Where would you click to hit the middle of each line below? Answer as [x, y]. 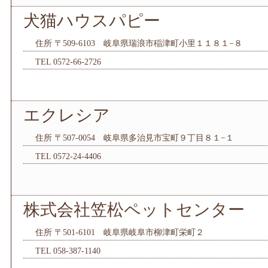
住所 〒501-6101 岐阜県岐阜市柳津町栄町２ [120, 232]
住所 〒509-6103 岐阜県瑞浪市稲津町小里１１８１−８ [139, 43]
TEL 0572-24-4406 [68, 156]
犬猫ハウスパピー [92, 21]
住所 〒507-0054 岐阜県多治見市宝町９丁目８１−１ [135, 138]
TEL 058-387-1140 [68, 251]
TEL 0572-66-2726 [68, 62]
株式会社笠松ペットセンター [134, 210]
